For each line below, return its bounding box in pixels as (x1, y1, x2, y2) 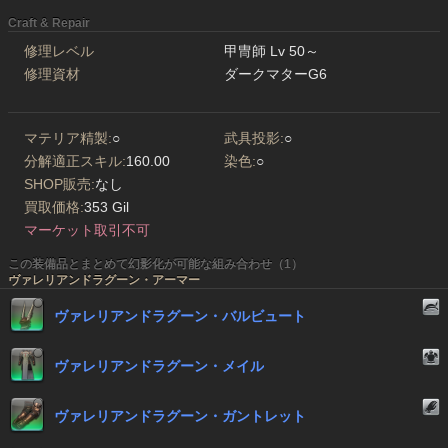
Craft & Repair (8, 16, 90, 31)
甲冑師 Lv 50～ (224, 43, 319, 60)
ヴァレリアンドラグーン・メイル (54, 358, 264, 375)
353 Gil (83, 199, 129, 216)
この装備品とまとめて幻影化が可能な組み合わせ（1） (8, 257, 303, 272)
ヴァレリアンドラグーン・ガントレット (54, 408, 306, 425)
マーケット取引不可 (24, 222, 150, 239)
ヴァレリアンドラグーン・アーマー (8, 273, 200, 288)
